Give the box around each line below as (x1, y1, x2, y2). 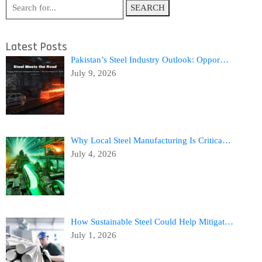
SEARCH (130, 2, 165, 12)
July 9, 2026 (71, 68, 117, 78)
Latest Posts (6, 40, 67, 54)
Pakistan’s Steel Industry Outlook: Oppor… (71, 55, 229, 64)
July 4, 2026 (71, 149, 117, 159)
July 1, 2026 (71, 230, 117, 240)
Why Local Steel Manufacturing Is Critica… (71, 136, 232, 146)
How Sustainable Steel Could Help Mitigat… (71, 216, 234, 226)
